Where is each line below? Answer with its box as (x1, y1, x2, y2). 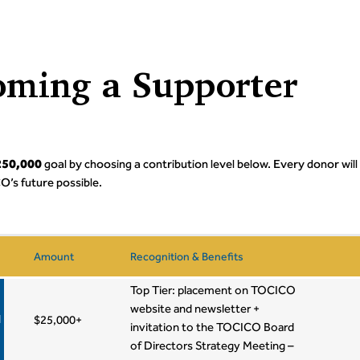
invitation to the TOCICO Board (130, 320, 295, 334)
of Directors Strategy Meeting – (130, 338, 295, 353)
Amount (34, 250, 75, 264)
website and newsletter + (130, 301, 260, 316)
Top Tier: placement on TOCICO (130, 283, 297, 297)
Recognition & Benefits (130, 250, 244, 264)
